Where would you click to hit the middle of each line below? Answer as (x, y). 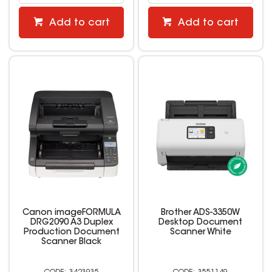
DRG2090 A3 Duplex (71, 223)
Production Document (71, 233)
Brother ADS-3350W (201, 213)
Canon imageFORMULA (71, 213)
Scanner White (200, 233)
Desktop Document (201, 223)
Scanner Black (72, 243)
